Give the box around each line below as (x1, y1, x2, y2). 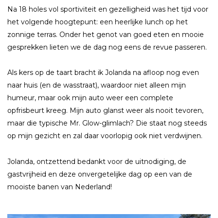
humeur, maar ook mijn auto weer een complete (7, 93, 173, 103)
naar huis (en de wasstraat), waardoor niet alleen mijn (7, 81, 186, 90)
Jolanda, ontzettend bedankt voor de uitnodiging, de (7, 157, 186, 166)
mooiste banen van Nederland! (7, 182, 112, 191)
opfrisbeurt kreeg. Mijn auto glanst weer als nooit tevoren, (7, 106, 203, 115)
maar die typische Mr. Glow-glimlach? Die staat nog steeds (7, 119, 207, 128)
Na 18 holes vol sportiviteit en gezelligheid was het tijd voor (7, 5, 208, 14)
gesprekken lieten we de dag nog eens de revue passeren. (7, 43, 207, 52)
